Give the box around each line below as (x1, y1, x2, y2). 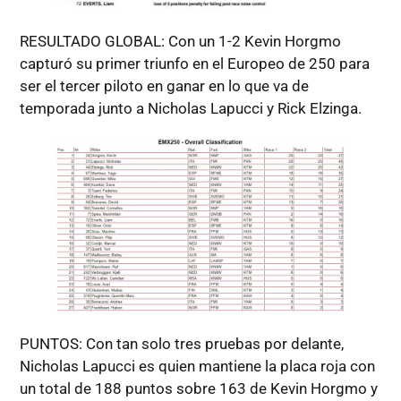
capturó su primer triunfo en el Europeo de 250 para (19, 54, 370, 73)
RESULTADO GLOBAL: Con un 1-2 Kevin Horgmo (19, 31, 341, 50)
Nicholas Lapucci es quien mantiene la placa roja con (19, 356, 375, 375)
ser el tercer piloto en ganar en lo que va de (19, 76, 309, 95)
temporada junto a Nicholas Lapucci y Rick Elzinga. (19, 98, 362, 117)
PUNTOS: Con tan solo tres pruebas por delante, (19, 334, 344, 353)
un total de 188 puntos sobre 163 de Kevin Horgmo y (19, 379, 378, 397)
